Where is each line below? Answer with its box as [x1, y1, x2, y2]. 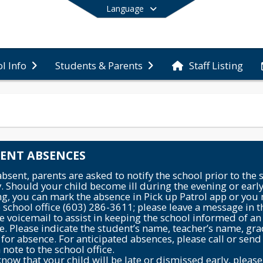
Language [106, 3, 144, 14]
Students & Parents [55, 58, 143, 72]
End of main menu [131, 76, 201, 87]
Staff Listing [188, 58, 243, 72]
